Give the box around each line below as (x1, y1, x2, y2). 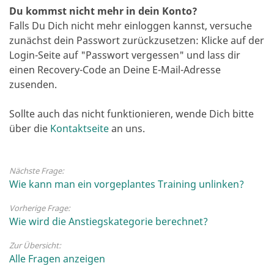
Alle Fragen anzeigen (9, 252, 105, 265)
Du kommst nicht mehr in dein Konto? (9, 4, 198, 18)
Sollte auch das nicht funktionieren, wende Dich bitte (9, 107, 254, 120)
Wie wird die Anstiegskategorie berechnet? (9, 215, 208, 228)
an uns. (109, 122, 145, 135)
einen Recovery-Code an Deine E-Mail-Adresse (9, 63, 221, 76)
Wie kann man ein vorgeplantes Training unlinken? (9, 177, 244, 191)
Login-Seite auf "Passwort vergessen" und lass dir (9, 48, 240, 62)
